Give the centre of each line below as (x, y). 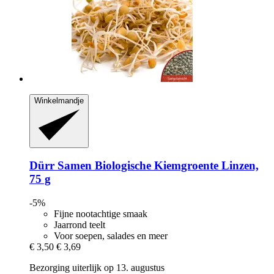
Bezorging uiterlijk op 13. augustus (97, 268)
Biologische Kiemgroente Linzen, (175, 166)
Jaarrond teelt (80, 225)
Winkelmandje (59, 101)
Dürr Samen (61, 166)
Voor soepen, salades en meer (111, 236)
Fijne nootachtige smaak (101, 214)
